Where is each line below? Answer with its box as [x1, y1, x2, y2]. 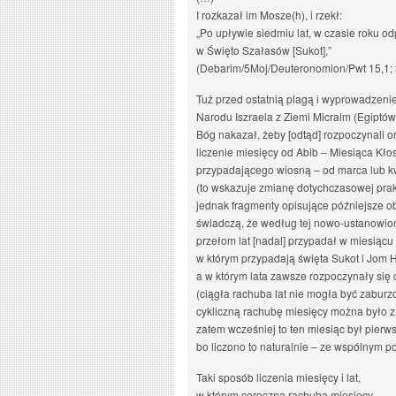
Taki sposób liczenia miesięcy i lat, [196, 369, 361, 385]
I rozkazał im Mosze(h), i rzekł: [196, 7, 342, 22]
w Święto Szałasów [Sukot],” [196, 42, 331, 57]
